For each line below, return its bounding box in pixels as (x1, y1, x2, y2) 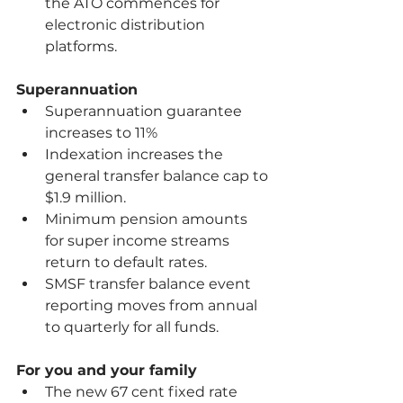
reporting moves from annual (45, 297, 261, 314)
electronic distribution (45, 16, 209, 33)
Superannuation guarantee (45, 103, 246, 120)
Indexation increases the (45, 146, 227, 163)
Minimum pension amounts (45, 210, 251, 228)
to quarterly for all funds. (45, 318, 222, 336)
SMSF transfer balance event (45, 275, 255, 292)
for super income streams (45, 232, 233, 249)
